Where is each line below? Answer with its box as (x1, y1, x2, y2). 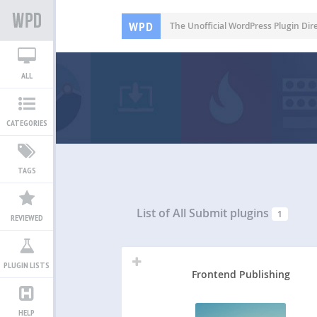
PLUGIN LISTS (4, 260, 50, 270)
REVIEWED (10, 212, 43, 223)
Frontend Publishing (191, 267, 290, 281)
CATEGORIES (6, 117, 47, 128)
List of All (137, 205, 190, 221)
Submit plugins (189, 205, 270, 221)
